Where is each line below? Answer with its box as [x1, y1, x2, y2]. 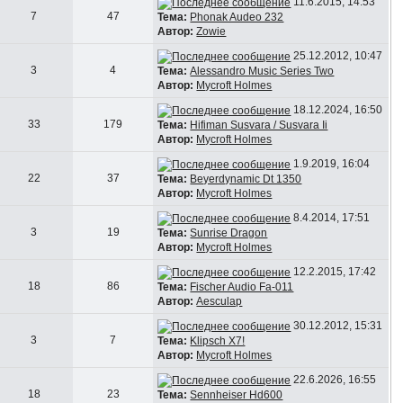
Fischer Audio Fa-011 [190, 280, 294, 293]
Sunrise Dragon [190, 226, 268, 239]
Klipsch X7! [190, 334, 246, 347]
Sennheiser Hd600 [190, 388, 283, 401]
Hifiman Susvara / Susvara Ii [190, 118, 328, 131]
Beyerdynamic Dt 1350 [190, 172, 302, 185]
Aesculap [196, 294, 243, 308]
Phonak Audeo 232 [190, 10, 284, 23]
